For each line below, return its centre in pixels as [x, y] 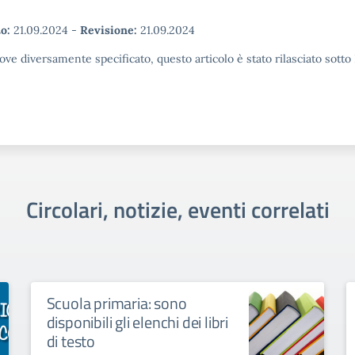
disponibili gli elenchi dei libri [137, 322]
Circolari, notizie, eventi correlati [177, 210]
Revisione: [109, 30]
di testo [71, 341]
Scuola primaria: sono [116, 303]
